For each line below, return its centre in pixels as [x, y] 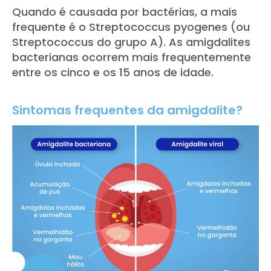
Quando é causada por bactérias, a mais [125, 12]
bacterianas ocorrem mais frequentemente [132, 57]
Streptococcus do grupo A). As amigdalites [131, 42]
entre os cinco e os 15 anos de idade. [113, 72]
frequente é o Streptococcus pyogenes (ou [131, 27]
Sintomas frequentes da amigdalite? [127, 110]
